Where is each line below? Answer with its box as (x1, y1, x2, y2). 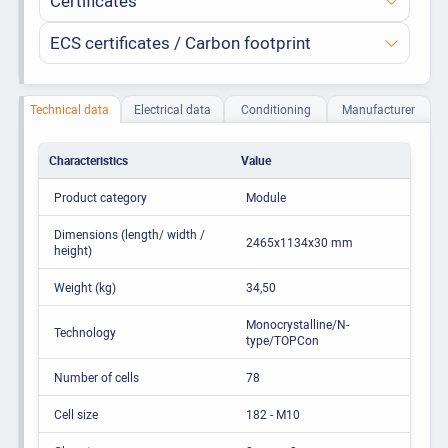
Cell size (53, 405, 98, 422)
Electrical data (133, 100, 211, 117)
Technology (53, 323, 116, 340)
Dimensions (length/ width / (53, 225, 205, 242)
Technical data (29, 100, 109, 117)
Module (245, 188, 286, 205)
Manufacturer (342, 100, 416, 117)
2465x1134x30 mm (245, 233, 353, 250)
